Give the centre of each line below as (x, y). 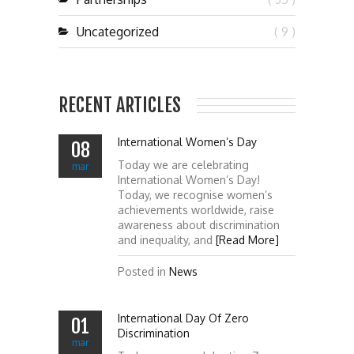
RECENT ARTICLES (120, 105)
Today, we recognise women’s (195, 195)
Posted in (143, 271)
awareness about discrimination (199, 225)
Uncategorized (118, 32)
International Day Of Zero (183, 318)
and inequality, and (167, 240)
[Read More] (247, 240)
